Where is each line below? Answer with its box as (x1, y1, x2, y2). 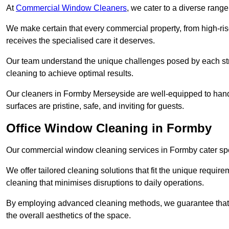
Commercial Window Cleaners (16, 3, 127, 12)
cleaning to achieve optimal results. (6, 68, 133, 78)
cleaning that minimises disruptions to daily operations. (6, 178, 204, 187)
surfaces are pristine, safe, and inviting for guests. (6, 101, 184, 110)
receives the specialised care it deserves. (6, 36, 155, 45)
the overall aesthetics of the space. (6, 211, 131, 220)
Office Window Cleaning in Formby (6, 121, 212, 135)
